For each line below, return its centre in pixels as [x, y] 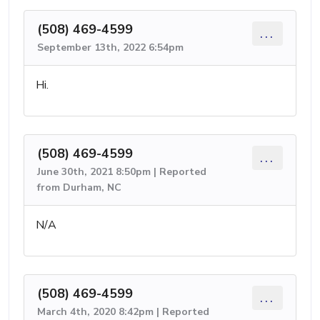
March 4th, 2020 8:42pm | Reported [123, 311]
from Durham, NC [79, 187]
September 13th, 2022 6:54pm [110, 47]
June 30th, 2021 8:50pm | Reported [122, 171]
